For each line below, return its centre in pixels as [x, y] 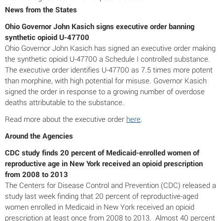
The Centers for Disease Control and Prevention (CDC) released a [110, 185]
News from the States [41, 9]
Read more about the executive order [66, 119]
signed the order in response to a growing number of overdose [105, 91]
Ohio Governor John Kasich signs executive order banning [100, 26]
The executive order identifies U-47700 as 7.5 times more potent [109, 70]
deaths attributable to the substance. [65, 102]
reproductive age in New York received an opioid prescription [104, 163]
